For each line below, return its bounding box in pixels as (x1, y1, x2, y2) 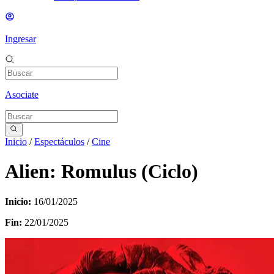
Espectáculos (34, 136, 84, 147)
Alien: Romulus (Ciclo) (5, 160, 198, 183)
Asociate (5, 89, 39, 100)
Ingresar (5, 33, 36, 44)
